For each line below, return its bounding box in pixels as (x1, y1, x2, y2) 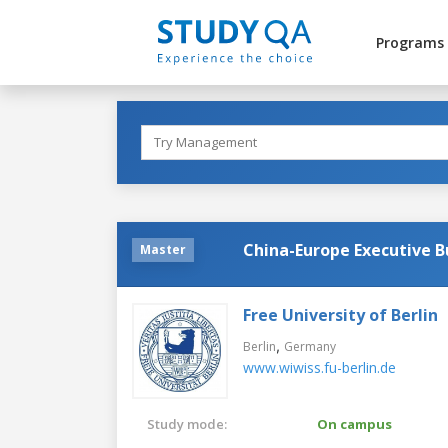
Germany (284, 337, 336, 355)
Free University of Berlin (243, 303, 438, 326)
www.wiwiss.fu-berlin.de (243, 357, 396, 377)
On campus (317, 414, 392, 433)
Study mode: (147, 414, 227, 433)
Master (140, 240, 186, 258)
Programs (375, 33, 444, 52)
